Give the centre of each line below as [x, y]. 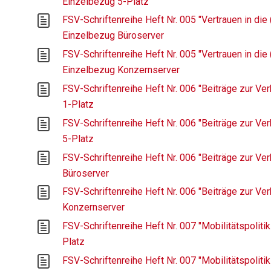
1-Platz [78, 104]
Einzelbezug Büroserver [113, 36]
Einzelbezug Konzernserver [121, 70]
